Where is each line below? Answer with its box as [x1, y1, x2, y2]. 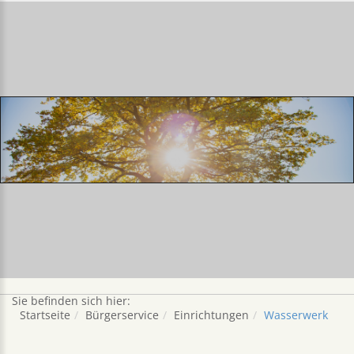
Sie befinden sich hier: [12, 293, 130, 309]
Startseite [20, 307, 70, 323]
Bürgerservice [85, 307, 159, 323]
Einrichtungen [174, 307, 249, 323]
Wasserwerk [264, 307, 328, 323]
